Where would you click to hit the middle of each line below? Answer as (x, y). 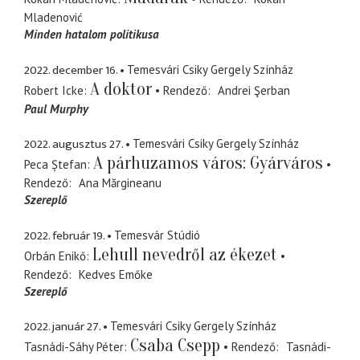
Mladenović (53, 18)
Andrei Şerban (254, 90)
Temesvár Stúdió (157, 235)
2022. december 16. (71, 70)
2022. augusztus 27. (74, 145)
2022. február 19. (64, 235)
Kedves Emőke (115, 274)
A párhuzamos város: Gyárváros (208, 164)
